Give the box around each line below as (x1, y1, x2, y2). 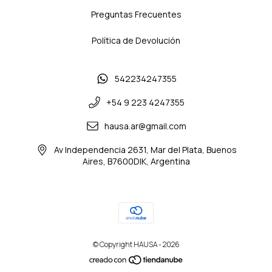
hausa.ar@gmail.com (104, 120, 187, 132)
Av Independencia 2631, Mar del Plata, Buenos (54, 144, 237, 156)
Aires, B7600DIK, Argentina (82, 155, 190, 168)
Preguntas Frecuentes (90, 8, 182, 20)
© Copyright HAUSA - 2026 (92, 239, 180, 250)
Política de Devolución (92, 34, 180, 46)
